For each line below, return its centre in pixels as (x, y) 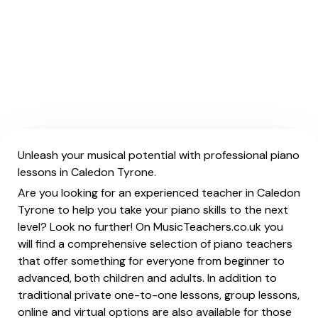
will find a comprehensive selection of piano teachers (155, 244)
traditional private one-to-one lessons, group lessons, (159, 295)
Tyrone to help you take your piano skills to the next (153, 210)
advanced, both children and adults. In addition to (147, 278)
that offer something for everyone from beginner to (151, 261)
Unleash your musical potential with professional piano (159, 155)
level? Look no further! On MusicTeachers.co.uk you (150, 227)
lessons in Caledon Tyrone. (87, 172)
